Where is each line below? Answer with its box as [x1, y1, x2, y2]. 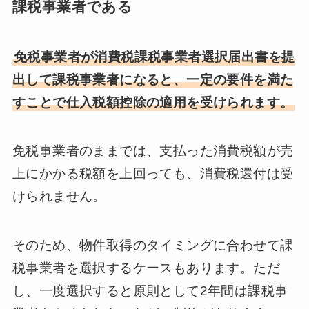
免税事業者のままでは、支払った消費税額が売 [12, 143, 294, 159]
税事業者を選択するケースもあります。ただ [12, 260, 280, 275]
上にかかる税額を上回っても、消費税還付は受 [12, 166, 294, 181]
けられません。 [12, 189, 106, 204]
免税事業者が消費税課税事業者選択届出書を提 [13, 49, 295, 64]
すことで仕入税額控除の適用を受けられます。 [12, 94, 294, 110]
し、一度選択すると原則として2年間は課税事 [12, 283, 288, 298]
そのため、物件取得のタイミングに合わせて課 [12, 237, 294, 252]
